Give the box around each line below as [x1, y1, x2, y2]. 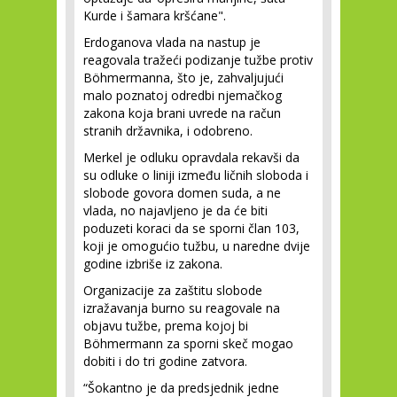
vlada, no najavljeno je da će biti [83, 202, 268, 219]
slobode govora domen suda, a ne [83, 184, 281, 201]
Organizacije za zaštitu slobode [83, 282, 262, 299]
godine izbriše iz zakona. [83, 255, 222, 272]
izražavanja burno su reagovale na [83, 300, 280, 316]
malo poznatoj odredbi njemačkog [83, 87, 282, 104]
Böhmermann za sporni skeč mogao [83, 335, 293, 352]
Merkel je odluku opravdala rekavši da [83, 149, 300, 166]
